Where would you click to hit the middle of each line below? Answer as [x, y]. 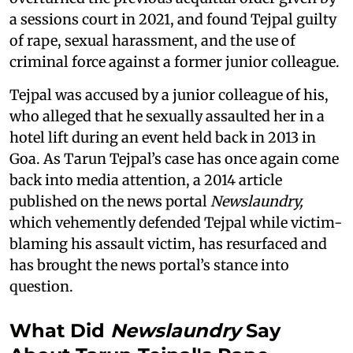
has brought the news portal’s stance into [149, 265]
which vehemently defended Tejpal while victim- [176, 222]
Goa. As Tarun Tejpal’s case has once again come [174, 158]
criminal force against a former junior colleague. [175, 61]
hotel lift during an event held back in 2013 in [163, 137]
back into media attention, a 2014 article [146, 180]
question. [41, 286]
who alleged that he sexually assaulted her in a [167, 116]
